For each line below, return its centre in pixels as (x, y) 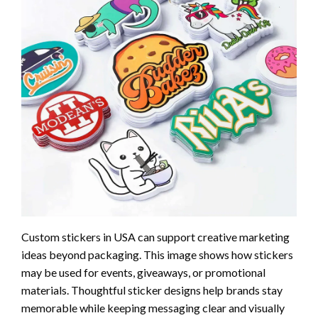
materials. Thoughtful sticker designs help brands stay (152, 290)
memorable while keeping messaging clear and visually (153, 307)
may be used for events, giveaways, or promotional (143, 272)
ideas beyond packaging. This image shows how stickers (157, 254)
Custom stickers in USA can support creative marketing (155, 236)
